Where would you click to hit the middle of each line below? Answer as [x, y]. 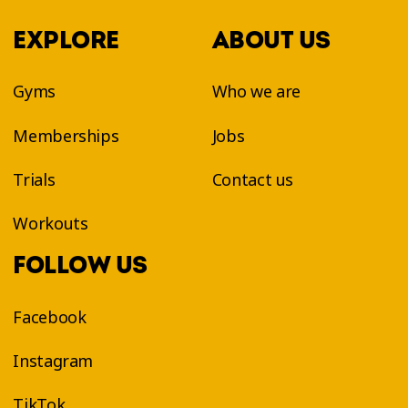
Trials [34, 179]
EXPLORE [66, 40]
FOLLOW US [80, 265]
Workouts [51, 223]
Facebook [50, 316]
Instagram [53, 360]
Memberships [66, 135]
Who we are [256, 92]
